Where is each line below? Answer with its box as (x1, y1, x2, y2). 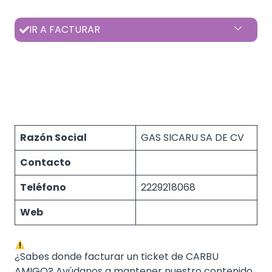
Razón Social (20, 131, 87, 144)
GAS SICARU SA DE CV (141, 131, 244, 144)
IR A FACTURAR (29, 22, 100, 36)
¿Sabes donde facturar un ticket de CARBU (15, 250, 219, 263)
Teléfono (20, 180, 66, 194)
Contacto (20, 155, 71, 169)
